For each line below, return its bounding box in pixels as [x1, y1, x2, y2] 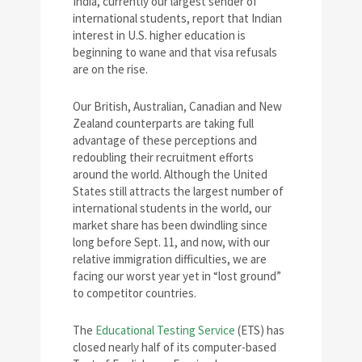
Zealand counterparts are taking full [73, 116, 254, 131]
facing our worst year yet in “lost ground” [73, 268, 281, 284]
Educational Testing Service [95, 322, 235, 338]
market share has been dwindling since [73, 217, 267, 233]
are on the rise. [73, 61, 148, 77]
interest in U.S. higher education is [73, 27, 246, 43]
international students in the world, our [73, 200, 271, 216]
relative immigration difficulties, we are [73, 251, 267, 267]
